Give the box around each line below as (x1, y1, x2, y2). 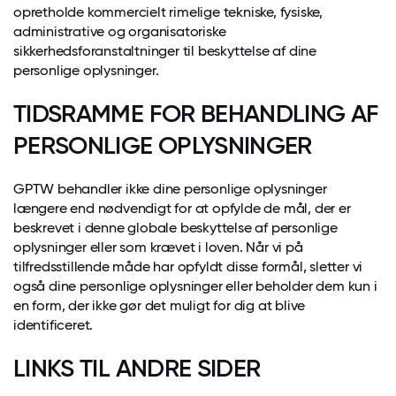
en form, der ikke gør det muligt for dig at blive (13, 297, 306, 314)
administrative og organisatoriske (13, 23, 226, 40)
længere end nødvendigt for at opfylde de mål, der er (13, 200, 351, 217)
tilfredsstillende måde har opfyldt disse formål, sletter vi (13, 258, 363, 275)
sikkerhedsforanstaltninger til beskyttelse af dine (13, 42, 316, 59)
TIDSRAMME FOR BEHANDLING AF (13, 99, 379, 128)
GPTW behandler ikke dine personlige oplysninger (13, 180, 327, 197)
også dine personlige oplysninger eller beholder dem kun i (13, 278, 377, 294)
